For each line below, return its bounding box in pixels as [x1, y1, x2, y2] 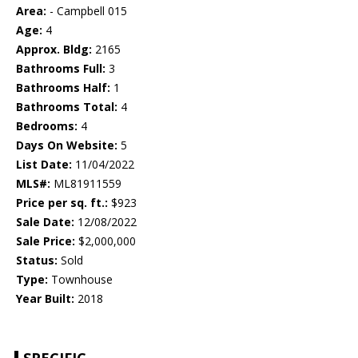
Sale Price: [16, 233, 75, 249]
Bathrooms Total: [16, 99, 117, 115]
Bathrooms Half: [16, 80, 110, 96]
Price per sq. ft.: [16, 195, 108, 211]
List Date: [16, 157, 72, 173]
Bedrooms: [16, 118, 78, 134]
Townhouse [48, 272, 113, 288]
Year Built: [16, 291, 74, 307]
